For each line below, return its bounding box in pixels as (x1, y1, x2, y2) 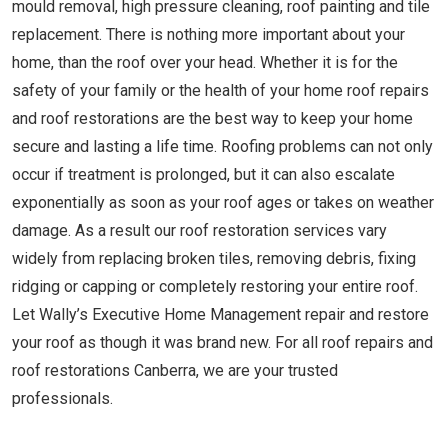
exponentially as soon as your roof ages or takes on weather (12, 193, 434, 212)
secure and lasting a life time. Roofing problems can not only (12, 137, 433, 156)
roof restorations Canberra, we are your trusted (12, 361, 338, 380)
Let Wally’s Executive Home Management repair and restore (12, 305, 429, 324)
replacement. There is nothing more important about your (12, 25, 405, 44)
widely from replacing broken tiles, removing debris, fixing (12, 249, 416, 268)
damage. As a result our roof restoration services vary (12, 221, 387, 240)
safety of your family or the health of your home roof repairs (12, 81, 429, 100)
